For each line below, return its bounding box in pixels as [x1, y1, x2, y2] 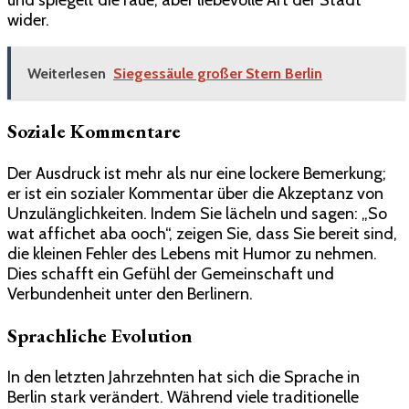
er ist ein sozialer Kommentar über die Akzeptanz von [7, 183, 383, 204]
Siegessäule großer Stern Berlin [113, 65, 322, 83]
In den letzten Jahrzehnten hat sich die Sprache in [7, 366, 360, 387]
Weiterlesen [27, 65, 106, 83]
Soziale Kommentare [7, 119, 181, 144]
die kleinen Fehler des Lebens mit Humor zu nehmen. [7, 243, 377, 264]
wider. [7, 10, 49, 31]
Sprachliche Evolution [7, 322, 193, 348]
